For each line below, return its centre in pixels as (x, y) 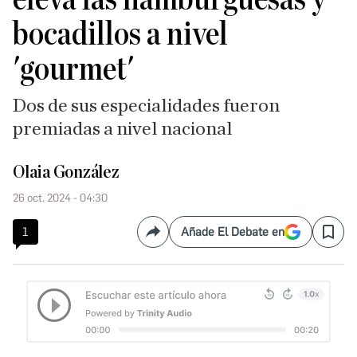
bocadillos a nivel (120, 34)
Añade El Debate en (233, 232)
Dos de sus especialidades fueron (146, 106)
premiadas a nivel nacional (123, 129)
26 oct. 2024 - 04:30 (60, 198)
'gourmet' (73, 69)
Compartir (180, 238)
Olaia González (66, 172)
